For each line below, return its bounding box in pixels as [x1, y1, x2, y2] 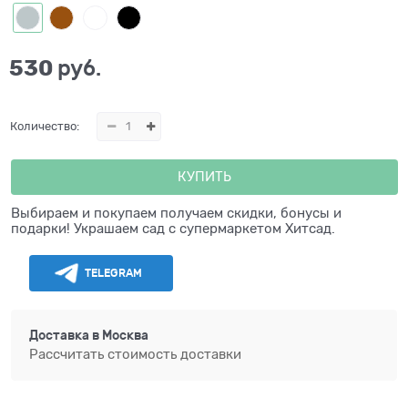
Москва [102, 328, 148, 343]
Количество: [10, 119, 80, 134]
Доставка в [29, 328, 102, 343]
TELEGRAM [85, 266, 142, 280]
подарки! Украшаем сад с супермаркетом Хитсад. [11, 221, 335, 237]
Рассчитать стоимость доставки [29, 346, 241, 362]
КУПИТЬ [177, 168, 231, 184]
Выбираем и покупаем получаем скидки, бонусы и [11, 206, 342, 221]
